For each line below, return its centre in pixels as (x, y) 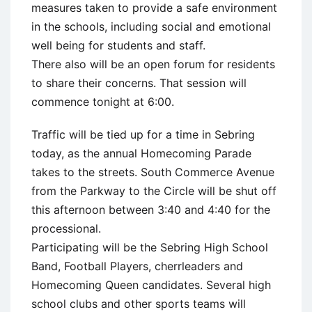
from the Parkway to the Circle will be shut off (154, 190)
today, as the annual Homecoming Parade (141, 153)
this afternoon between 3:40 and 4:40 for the (151, 209)
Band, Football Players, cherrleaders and (137, 266)
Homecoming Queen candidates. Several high (151, 284)
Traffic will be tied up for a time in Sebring (143, 134)
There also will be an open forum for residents (153, 64)
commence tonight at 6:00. (103, 101)
